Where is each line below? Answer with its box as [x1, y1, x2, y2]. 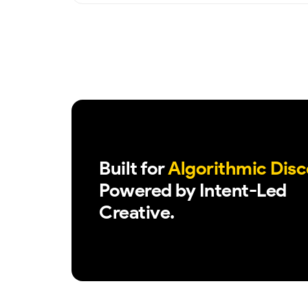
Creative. [99, 201, 175, 223]
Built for [99, 157, 168, 179]
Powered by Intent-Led [99, 179, 287, 201]
